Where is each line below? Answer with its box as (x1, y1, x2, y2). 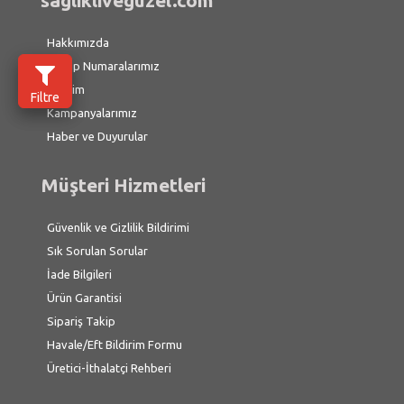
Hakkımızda (47, 36, 109, 49)
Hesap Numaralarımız (47, 60, 160, 72)
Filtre (31, 90, 60, 106)
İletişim (47, 83, 85, 96)
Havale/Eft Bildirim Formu (47, 338, 182, 351)
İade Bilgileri (47, 268, 112, 280)
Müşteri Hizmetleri (41, 174, 206, 196)
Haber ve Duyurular (47, 130, 148, 142)
